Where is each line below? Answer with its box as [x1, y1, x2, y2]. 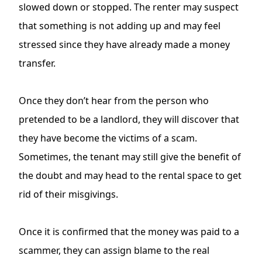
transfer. [19, 57, 56, 70]
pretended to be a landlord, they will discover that [19, 113, 239, 126]
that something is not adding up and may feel [19, 19, 220, 33]
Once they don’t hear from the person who [19, 94, 209, 108]
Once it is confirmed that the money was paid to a [19, 225, 239, 239]
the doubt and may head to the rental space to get [19, 169, 242, 182]
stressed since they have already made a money [19, 38, 230, 51]
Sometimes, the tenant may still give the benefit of [19, 150, 241, 164]
